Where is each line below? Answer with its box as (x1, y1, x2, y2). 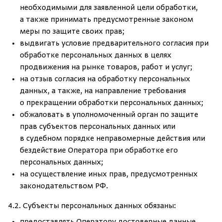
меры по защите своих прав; (20, 27, 124, 36)
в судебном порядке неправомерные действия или (20, 134, 205, 143)
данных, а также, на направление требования (20, 87, 186, 96)
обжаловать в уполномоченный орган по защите (20, 111, 198, 119)
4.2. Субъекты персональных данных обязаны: (8, 202, 176, 211)
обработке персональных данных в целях (20, 51, 171, 60)
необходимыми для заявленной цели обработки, (20, 3, 198, 12)
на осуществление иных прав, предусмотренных (20, 170, 198, 179)
